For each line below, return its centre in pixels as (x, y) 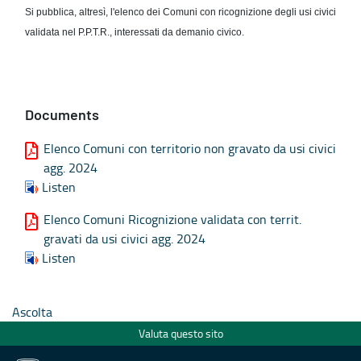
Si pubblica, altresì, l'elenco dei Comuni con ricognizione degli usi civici (180, 12)
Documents (62, 116)
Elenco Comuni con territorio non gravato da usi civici (190, 148)
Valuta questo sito (180, 334)
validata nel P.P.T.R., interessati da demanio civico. (135, 32)
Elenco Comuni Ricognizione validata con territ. (172, 219)
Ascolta (32, 311)
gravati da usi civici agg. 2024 (124, 238)
